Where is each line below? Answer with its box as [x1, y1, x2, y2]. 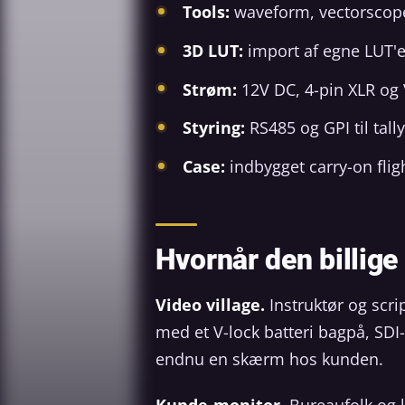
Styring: [183, 117, 245, 139]
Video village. [155, 293, 265, 316]
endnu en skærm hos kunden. [155, 347, 383, 370]
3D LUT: [183, 40, 243, 62]
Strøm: [183, 78, 237, 100]
